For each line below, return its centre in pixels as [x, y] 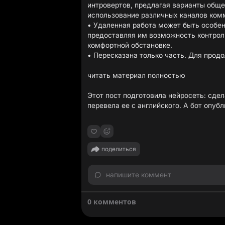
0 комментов [112, 202]
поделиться [119, 149]
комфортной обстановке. [130, 45]
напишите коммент [139, 175]
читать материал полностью [136, 75]
